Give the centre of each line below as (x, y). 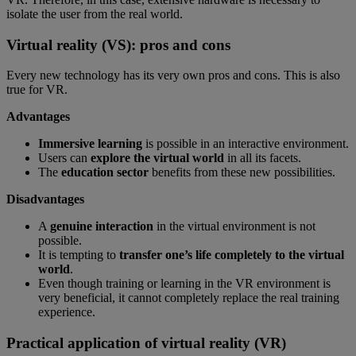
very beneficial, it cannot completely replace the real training (189, 298)
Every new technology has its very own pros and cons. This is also (173, 75)
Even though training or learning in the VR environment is (184, 284)
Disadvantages (45, 199)
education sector (105, 172)
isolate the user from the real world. (95, 14)
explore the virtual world (157, 158)
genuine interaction (102, 226)
